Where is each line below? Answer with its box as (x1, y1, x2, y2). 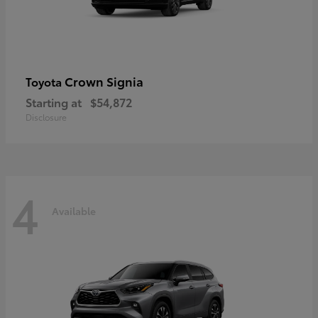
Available (52, 203, 96, 218)
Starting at (26, 94, 82, 111)
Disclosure (26, 111, 67, 124)
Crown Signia (65, 72, 143, 90)
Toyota (26, 73, 65, 90)
